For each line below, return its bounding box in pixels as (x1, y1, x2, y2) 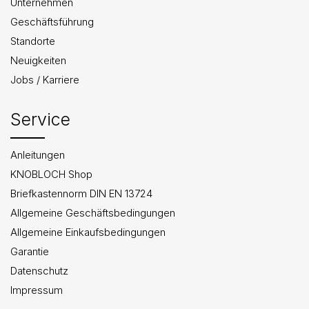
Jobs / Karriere (10, 72, 79, 86)
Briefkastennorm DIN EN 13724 (10, 186, 152, 200)
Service (10, 108, 70, 130)
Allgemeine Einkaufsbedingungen (10, 225, 166, 239)
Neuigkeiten (10, 53, 66, 67)
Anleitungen (10, 148, 65, 161)
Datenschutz (10, 263, 68, 277)
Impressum (10, 283, 63, 297)
